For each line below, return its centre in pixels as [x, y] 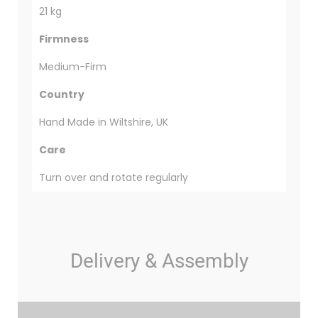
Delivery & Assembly [159, 261]
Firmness [64, 39]
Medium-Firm [72, 67]
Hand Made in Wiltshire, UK [103, 122]
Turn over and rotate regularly [113, 178]
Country [61, 95]
